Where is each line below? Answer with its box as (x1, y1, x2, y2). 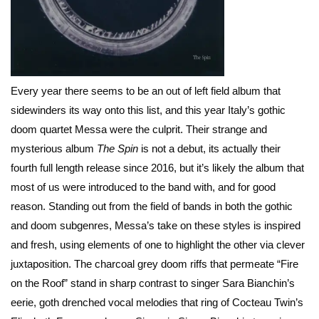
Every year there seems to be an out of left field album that (11, 85, 281, 98)
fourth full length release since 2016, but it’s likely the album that (11, 162, 304, 174)
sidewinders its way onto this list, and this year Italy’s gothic (11, 104, 286, 117)
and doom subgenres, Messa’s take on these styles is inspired (11, 219, 300, 232)
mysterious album (11, 142, 97, 155)
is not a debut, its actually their (138, 142, 281, 155)
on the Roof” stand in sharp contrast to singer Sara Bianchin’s (11, 277, 295, 290)
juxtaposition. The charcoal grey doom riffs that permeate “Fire (11, 258, 298, 271)
